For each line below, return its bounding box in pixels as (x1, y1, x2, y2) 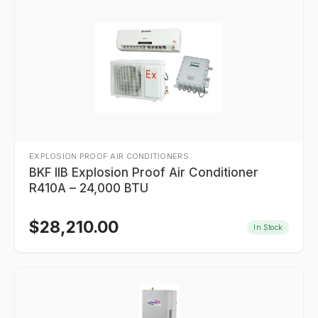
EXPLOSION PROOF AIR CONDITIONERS (29, 151, 189, 161)
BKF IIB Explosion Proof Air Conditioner (29, 165, 258, 180)
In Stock (253, 222, 283, 231)
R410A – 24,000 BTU (29, 181, 148, 195)
